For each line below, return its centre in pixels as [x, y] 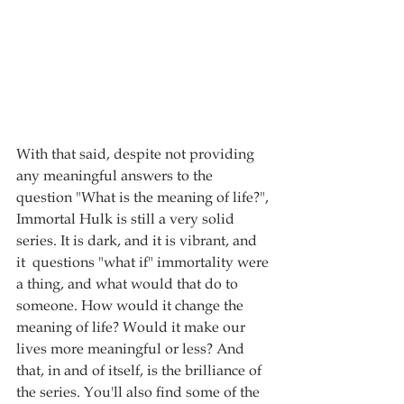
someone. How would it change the [132, 306]
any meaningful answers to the [116, 176]
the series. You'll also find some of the [140, 393]
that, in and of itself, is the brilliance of [141, 371]
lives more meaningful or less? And [132, 349]
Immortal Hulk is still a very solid [127, 220]
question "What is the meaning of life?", [144, 198]
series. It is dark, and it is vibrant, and [138, 241]
